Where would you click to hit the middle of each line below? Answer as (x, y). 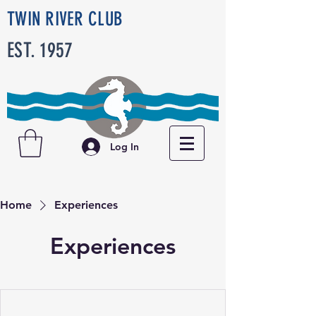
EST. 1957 (40, 50)
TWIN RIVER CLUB (65, 19)
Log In (124, 147)
